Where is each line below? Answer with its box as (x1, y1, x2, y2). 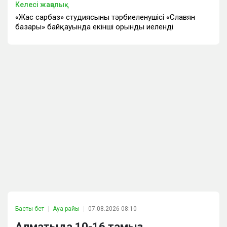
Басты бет (15, 205, 44, 213)
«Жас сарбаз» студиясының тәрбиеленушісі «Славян (15, 13, 195, 22)
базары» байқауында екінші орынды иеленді (15, 22, 173, 32)
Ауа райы (53, 205, 80, 213)
